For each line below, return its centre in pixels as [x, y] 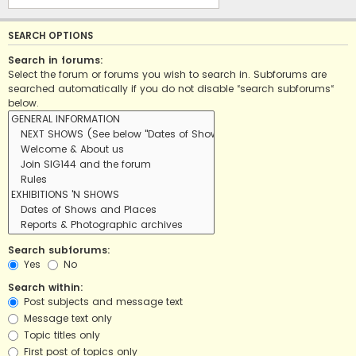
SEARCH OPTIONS [51, 36]
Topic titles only [60, 335]
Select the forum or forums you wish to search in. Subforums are [167, 75]
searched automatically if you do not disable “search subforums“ [171, 89]
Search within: [46, 288]
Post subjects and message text [102, 302]
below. [23, 103]
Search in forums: [56, 60]
